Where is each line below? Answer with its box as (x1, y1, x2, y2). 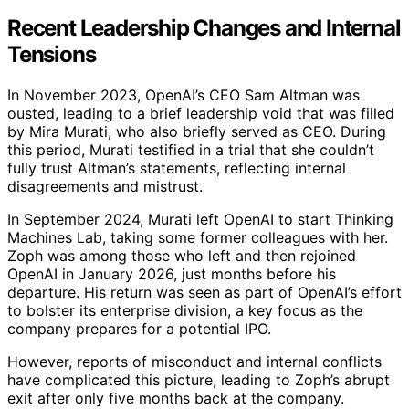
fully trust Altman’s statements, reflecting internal (7, 159, 346, 178)
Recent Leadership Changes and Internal (7, 15, 401, 42)
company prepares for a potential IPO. (7, 320, 271, 339)
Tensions (7, 41, 96, 68)
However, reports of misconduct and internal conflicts (7, 352, 382, 372)
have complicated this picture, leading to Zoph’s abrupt (7, 371, 390, 390)
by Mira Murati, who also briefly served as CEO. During (7, 122, 386, 142)
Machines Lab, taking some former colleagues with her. (7, 228, 388, 247)
